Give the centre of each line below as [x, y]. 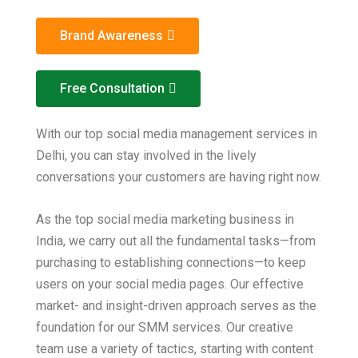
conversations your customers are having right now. [179, 177]
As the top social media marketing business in [165, 219]
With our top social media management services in [177, 134]
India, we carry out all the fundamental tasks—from [176, 241]
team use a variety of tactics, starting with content [175, 349]
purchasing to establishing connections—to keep [171, 263]
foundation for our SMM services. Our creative [165, 327]
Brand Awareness [111, 36]
